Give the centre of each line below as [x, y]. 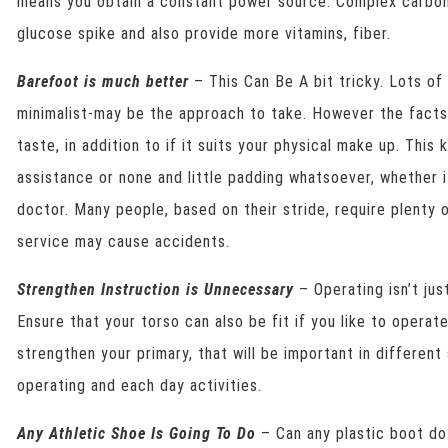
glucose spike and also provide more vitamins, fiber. [204, 33]
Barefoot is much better [103, 81]
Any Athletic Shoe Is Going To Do [137, 433]
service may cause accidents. [124, 241]
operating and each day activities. [140, 385]
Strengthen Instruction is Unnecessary [156, 289]
